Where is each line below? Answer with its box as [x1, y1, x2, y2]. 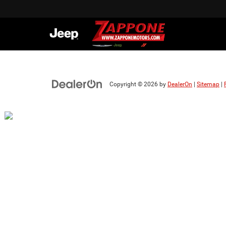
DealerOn [167, 81, 192, 88]
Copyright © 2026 [109, 81, 159, 88]
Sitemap [197, 81, 219, 88]
